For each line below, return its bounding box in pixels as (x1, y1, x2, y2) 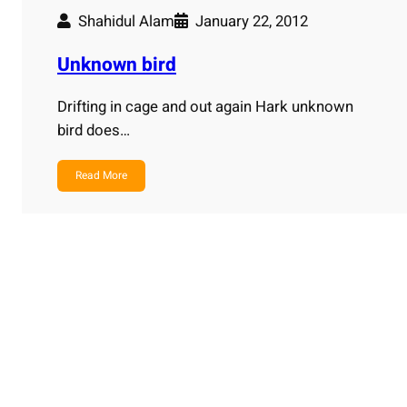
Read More (75, 167, 127, 184)
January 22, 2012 (195, 10, 308, 34)
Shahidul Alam (78, 10, 174, 34)
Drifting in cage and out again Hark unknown (57, 95, 353, 119)
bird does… (57, 119, 130, 143)
